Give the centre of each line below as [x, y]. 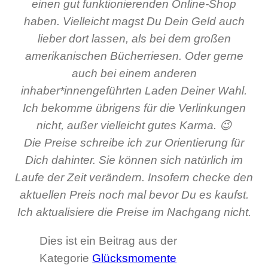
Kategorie [66, 258]
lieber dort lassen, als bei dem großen [134, 39]
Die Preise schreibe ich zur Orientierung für [134, 143]
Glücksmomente [135, 258]
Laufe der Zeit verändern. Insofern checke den [134, 178]
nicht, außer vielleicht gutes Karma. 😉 [134, 126]
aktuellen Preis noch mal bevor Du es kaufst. [134, 195]
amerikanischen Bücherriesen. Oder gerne [134, 56]
